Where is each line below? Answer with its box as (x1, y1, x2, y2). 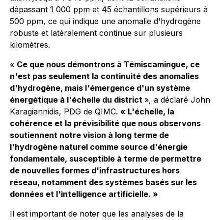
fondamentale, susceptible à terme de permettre (10, 154, 201, 164)
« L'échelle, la (120, 107, 174, 116)
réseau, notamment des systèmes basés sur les (10, 177, 197, 187)
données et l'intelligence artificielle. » (10, 189, 158, 199)
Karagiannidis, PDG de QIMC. (10, 107, 120, 116)
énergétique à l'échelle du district (10, 95, 144, 105)
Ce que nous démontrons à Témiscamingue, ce (17, 59, 200, 69)
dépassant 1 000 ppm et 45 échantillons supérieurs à (10, 4, 208, 14)
